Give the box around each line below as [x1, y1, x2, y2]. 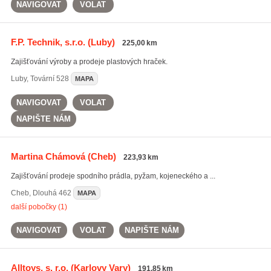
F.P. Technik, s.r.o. [10, 37, 85, 47]
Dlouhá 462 [32, 189, 71, 197]
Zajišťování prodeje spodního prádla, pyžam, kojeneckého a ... [10, 172, 215, 180]
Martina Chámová [10, 151, 85, 162]
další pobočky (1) [10, 203, 67, 211]
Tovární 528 [30, 74, 69, 83]
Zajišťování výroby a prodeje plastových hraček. [10, 57, 168, 66]
